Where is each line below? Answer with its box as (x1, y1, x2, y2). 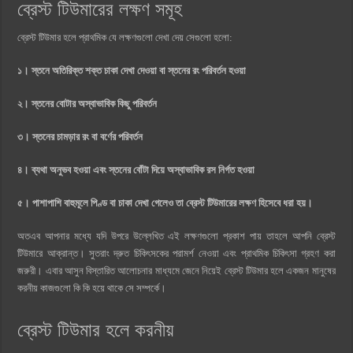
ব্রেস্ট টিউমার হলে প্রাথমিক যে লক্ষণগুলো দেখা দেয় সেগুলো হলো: (17, 31, 236, 43)
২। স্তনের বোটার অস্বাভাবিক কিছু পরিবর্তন (17, 97, 160, 110)
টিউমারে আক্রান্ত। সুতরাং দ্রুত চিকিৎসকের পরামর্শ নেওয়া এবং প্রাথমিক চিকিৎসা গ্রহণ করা (17, 247, 336, 259)
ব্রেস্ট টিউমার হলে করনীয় (17, 318, 174, 340)
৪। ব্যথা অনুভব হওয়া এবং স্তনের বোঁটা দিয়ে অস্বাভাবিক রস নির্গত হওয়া (17, 163, 255, 176)
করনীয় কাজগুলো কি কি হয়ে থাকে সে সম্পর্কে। (17, 281, 167, 294)
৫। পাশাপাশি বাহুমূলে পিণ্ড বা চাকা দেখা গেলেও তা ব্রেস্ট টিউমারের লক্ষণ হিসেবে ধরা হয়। (17, 196, 314, 209)
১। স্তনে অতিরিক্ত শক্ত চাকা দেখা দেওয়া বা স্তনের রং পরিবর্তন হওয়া (17, 64, 249, 76)
